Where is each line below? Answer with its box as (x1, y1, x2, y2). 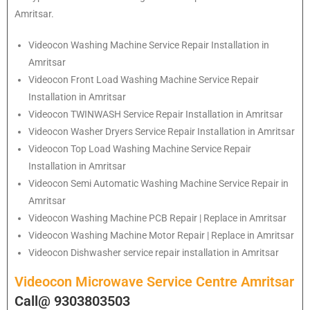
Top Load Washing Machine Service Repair (71, 143, 251, 155)
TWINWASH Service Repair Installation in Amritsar (71, 109, 283, 120)
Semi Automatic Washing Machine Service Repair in (71, 178, 289, 190)
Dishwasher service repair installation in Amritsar (71, 247, 279, 259)
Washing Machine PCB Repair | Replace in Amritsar (71, 212, 286, 224)
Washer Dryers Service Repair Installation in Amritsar (71, 126, 295, 138)
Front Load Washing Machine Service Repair (71, 74, 259, 86)
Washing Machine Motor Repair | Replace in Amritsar (71, 230, 294, 241)
